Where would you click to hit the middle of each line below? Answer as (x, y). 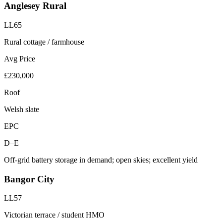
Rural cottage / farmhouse (44, 42)
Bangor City (29, 179)
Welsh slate (22, 109)
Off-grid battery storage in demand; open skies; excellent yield (101, 160)
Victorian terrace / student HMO (54, 215)
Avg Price (20, 59)
